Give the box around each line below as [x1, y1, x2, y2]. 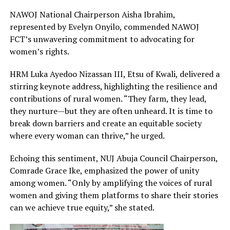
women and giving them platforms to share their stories [9, 189, 218, 201]
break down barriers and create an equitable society [9, 118, 202, 129]
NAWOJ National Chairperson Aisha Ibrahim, [9, 9, 175, 21]
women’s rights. [9, 46, 69, 57]
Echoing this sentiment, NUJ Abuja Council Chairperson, [9, 152, 218, 164]
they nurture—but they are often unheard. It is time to [9, 105, 213, 117]
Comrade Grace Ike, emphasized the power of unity [9, 165, 199, 177]
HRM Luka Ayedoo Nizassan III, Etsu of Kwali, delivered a [9, 68, 220, 80]
